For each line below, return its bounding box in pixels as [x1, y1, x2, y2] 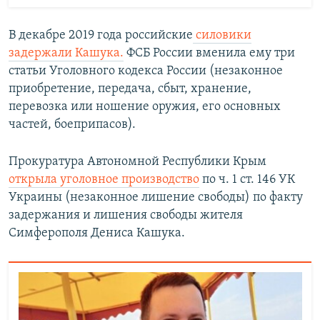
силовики [193, 28, 251, 42]
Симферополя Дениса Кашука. [9, 226, 185, 240]
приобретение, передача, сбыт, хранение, [9, 81, 251, 96]
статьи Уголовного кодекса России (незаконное [9, 64, 283, 78]
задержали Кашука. [9, 46, 124, 60]
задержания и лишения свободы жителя [9, 208, 243, 222]
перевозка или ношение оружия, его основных [9, 99, 281, 114]
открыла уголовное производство [9, 172, 199, 186]
